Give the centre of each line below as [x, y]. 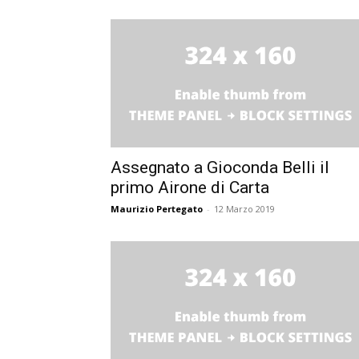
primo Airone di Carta [190, 187]
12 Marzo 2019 [244, 208]
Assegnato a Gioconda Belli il [220, 167]
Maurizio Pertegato [157, 208]
